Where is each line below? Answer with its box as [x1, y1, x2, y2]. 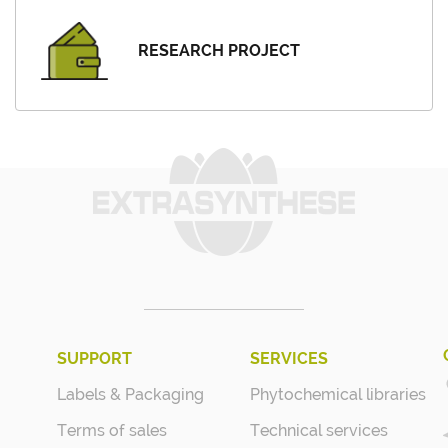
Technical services [250, 420, 388, 440]
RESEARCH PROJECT [138, 40, 301, 60]
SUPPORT [57, 348, 132, 368]
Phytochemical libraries [250, 384, 426, 404]
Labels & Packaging [57, 384, 204, 404]
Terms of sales [57, 420, 167, 440]
